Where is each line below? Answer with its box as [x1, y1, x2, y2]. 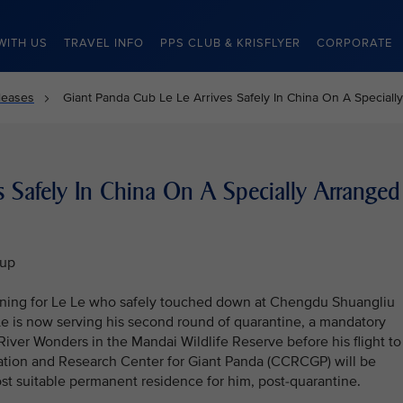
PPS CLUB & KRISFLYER [160, 36, 300, 50]
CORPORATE [317, 36, 392, 50]
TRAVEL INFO [64, 36, 144, 50]
